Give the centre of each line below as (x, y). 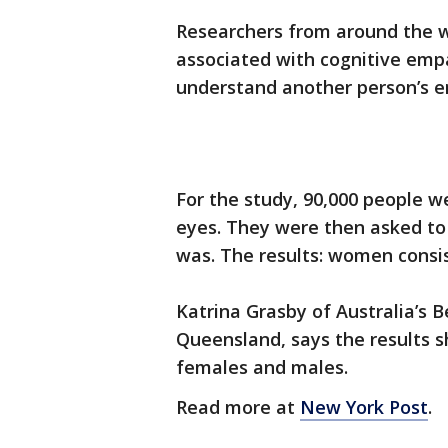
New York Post (364, 407)
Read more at (238, 407)
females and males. (262, 367)
